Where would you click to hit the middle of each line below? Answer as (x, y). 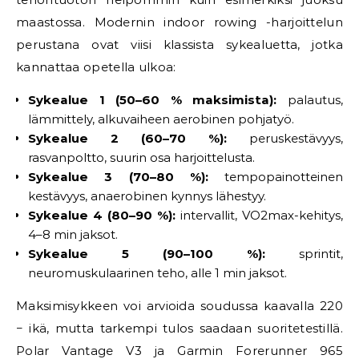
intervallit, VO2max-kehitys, (259, 215)
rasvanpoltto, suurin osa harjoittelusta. (141, 157)
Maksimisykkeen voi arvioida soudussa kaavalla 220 (179, 306)
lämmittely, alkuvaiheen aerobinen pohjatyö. (161, 119)
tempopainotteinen (275, 177)
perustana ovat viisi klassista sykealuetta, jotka (179, 44)
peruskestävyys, (285, 138)
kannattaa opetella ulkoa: (96, 67)
